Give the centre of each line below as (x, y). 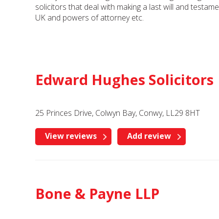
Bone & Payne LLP (97, 193)
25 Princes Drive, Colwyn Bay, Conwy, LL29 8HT (118, 113)
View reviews (71, 136)
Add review (149, 136)
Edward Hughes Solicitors (124, 79)
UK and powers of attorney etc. (89, 18)
